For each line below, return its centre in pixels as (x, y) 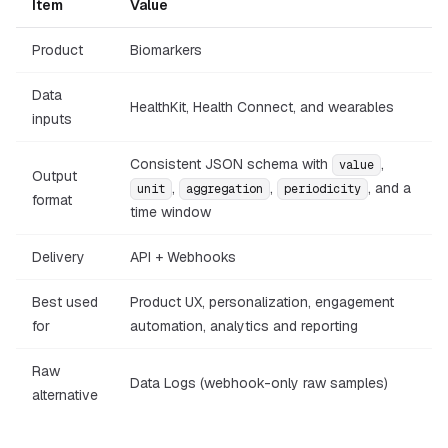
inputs (52, 119)
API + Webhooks (183, 257)
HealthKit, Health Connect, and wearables (262, 107)
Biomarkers (166, 50)
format (52, 200)
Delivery (58, 257)
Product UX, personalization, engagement (262, 302)
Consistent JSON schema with (231, 164)
